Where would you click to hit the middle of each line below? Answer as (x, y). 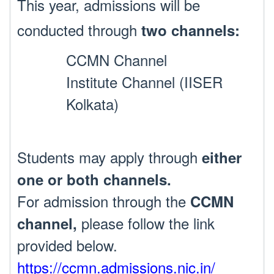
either (222, 157)
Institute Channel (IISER (144, 82)
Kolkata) (92, 104)
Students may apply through (109, 157)
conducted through (79, 30)
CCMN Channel (117, 60)
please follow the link (146, 223)
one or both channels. (94, 179)
